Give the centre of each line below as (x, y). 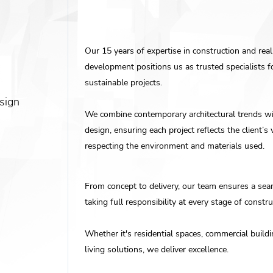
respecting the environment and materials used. (175, 146)
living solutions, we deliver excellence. (157, 250)
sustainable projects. (124, 83)
